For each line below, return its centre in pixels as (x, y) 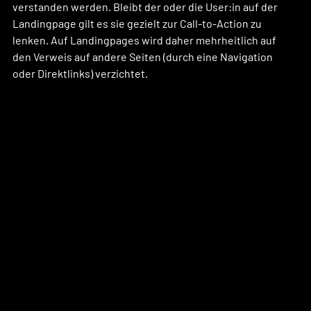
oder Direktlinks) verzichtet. (81, 73)
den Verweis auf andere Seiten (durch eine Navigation (144, 56)
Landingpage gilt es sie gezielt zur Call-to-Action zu (138, 23)
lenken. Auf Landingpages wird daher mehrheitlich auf (145, 40)
